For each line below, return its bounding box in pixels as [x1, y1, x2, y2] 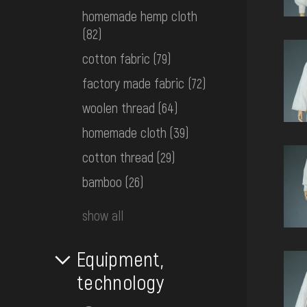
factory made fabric [82, 75, 188, 92]
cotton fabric [82, 50, 150, 67]
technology [77, 269, 164, 295]
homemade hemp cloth [82, 8, 197, 25]
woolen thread [82, 99, 155, 116]
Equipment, [77, 246, 163, 271]
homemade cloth [82, 124, 167, 141]
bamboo [82, 173, 122, 191]
